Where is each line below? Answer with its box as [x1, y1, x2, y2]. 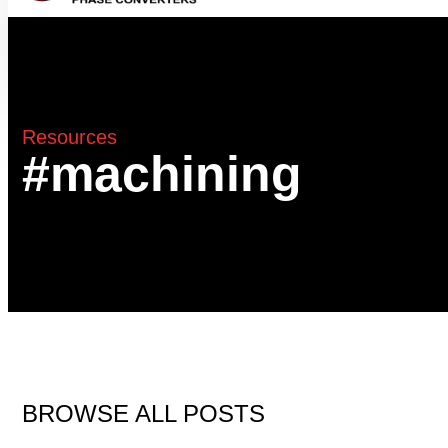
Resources [22, 126, 117, 149]
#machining [22, 146, 302, 203]
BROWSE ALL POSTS [22, 400, 265, 428]
